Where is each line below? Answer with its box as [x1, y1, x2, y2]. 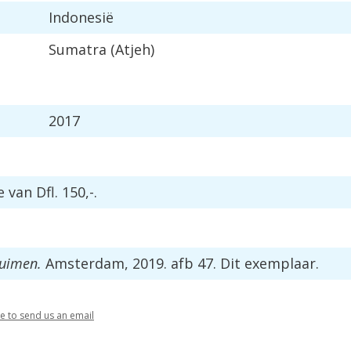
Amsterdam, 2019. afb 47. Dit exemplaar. [42, 254, 319, 273]
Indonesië [49, 8, 114, 27]
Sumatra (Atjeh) [49, 40, 154, 59]
